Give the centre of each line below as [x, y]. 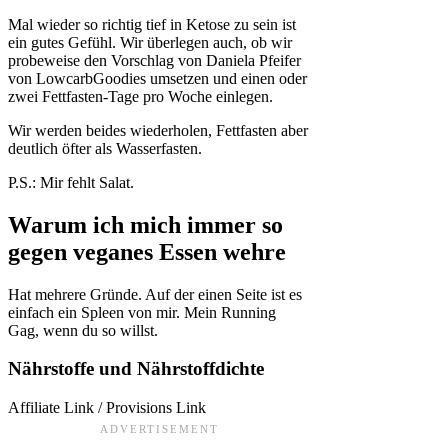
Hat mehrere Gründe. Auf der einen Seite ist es [155, 294]
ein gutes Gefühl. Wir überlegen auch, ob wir [150, 42]
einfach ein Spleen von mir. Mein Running [142, 312]
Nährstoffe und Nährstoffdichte [136, 369]
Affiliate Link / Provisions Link [107, 407]
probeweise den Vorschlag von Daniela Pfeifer [154, 60]
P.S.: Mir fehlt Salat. [71, 182]
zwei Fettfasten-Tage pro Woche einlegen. [140, 96]
